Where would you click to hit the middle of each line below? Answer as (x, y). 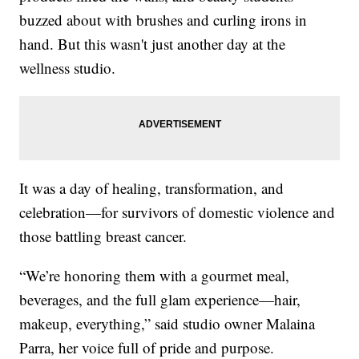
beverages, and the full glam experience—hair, (160, 300)
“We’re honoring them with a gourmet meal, (155, 276)
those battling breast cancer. (103, 236)
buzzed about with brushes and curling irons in (163, 20)
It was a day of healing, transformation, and (152, 188)
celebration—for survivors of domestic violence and (177, 212)
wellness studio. (68, 68)
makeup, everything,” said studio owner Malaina (167, 324)
